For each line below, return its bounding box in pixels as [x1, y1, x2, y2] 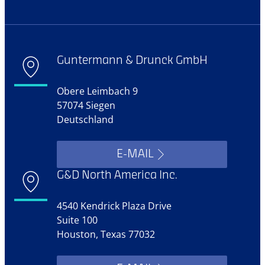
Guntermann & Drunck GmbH [57, 56, 208, 67]
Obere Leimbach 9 [57, 85, 138, 98]
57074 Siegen [57, 99, 115, 112]
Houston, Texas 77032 [57, 228, 155, 241]
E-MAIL [117, 150, 153, 160]
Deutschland [57, 113, 114, 127]
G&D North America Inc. [57, 171, 177, 182]
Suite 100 [57, 214, 98, 227]
